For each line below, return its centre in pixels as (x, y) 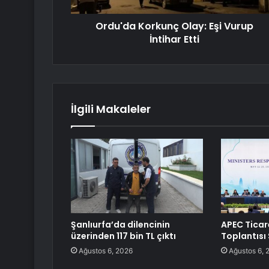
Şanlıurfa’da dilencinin (120, 225)
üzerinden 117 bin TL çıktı (123, 236)
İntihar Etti (174, 40)
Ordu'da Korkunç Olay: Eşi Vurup (174, 26)
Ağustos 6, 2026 (106, 251)
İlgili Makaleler (111, 109)
